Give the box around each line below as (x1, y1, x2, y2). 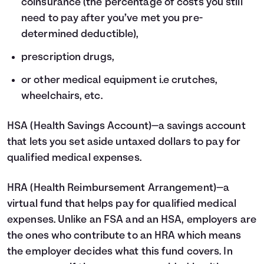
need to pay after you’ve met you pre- (21, 13, 203, 25)
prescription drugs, (21, 52, 114, 64)
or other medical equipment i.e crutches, (21, 75, 218, 87)
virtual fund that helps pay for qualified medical (7, 199, 236, 210)
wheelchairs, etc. (21, 91, 103, 103)
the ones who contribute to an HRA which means (7, 230, 242, 242)
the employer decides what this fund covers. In (7, 246, 233, 258)
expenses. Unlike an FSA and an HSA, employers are (7, 214, 256, 226)
